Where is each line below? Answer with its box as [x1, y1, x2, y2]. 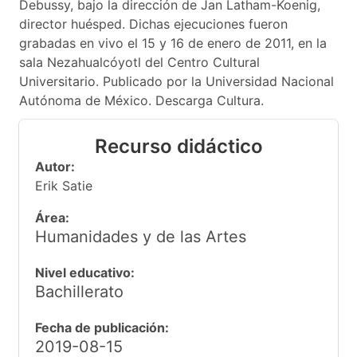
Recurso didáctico [94, 135, 263, 158]
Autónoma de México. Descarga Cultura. [19, 92, 264, 108]
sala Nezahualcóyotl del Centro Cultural [19, 54, 260, 70]
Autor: [35, 159, 75, 175]
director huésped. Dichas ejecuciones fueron [19, 16, 288, 32]
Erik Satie [35, 178, 92, 194]
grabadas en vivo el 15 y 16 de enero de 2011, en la [19, 35, 327, 51]
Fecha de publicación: [35, 320, 169, 335]
